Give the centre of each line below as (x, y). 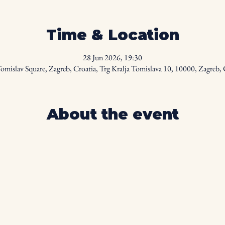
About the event (113, 114)
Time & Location (113, 35)
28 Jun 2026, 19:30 (113, 58)
